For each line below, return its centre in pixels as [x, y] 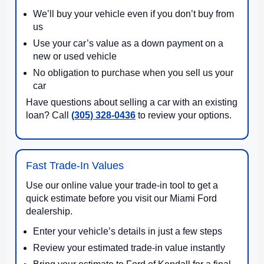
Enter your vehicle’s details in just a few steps [128, 231]
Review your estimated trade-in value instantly [129, 247]
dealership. [49, 211]
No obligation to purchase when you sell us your [133, 72]
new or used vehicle [75, 56]
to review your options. [184, 115]
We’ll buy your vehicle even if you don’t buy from [133, 14]
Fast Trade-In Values [75, 165]
